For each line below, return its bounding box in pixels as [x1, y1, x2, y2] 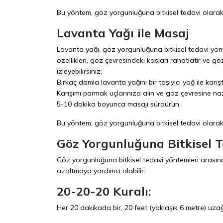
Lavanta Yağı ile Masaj [57, 25, 189, 40]
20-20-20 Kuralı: [57, 183, 151, 199]
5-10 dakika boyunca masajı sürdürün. [57, 99, 181, 109]
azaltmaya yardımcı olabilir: [57, 166, 145, 175]
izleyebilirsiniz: [57, 66, 102, 76]
